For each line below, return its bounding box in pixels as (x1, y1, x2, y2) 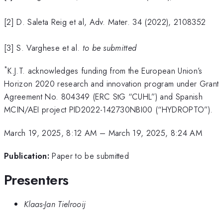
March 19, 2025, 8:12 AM (4, 126, 97, 139)
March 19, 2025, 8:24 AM (108, 126, 203, 139)
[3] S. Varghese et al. (4, 41, 83, 54)
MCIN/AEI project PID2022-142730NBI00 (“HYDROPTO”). (4, 104, 213, 116)
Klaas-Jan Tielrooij (24, 198, 86, 211)
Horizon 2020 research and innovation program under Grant (4, 78, 219, 90)
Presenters (4, 169, 69, 190)
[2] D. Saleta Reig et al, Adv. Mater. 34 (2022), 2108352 (4, 15, 206, 28)
